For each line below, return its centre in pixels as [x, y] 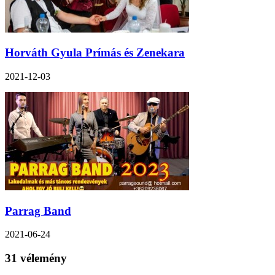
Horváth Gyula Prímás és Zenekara [95, 53]
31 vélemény [36, 258]
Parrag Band [38, 211]
